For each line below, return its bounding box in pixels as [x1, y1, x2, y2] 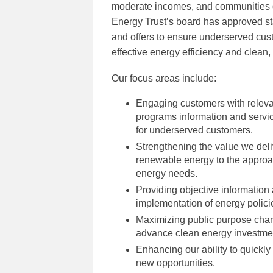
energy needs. [136, 168, 197, 179]
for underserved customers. [136, 125, 253, 136]
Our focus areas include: [112, 73, 216, 84]
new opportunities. [136, 258, 215, 269]
